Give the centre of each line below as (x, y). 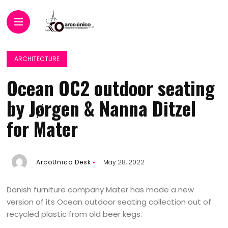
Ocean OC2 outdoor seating (111, 88)
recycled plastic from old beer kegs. (75, 214)
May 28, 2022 (124, 162)
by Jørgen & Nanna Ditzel (102, 108)
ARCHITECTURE (37, 59)
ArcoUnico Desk (64, 162)
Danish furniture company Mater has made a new (101, 190)
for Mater (42, 129)
